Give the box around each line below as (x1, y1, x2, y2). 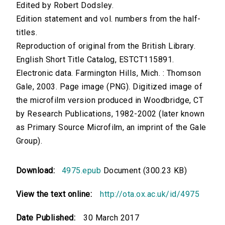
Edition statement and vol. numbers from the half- (16, 14, 201, 24)
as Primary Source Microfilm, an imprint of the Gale (16, 123, 206, 133)
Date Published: (16, 213, 76, 223)
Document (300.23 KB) (101, 166, 187, 176)
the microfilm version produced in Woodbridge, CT (16, 95, 204, 105)
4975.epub (61, 166, 101, 176)
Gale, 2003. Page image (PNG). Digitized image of (16, 82, 203, 92)
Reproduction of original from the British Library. (16, 41, 195, 51)
